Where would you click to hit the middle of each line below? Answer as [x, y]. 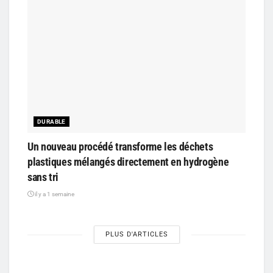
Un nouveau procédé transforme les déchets [120, 147]
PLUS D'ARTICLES [136, 235]
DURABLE [51, 122]
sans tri [43, 177]
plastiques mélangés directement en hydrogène [128, 162]
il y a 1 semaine [54, 194]
